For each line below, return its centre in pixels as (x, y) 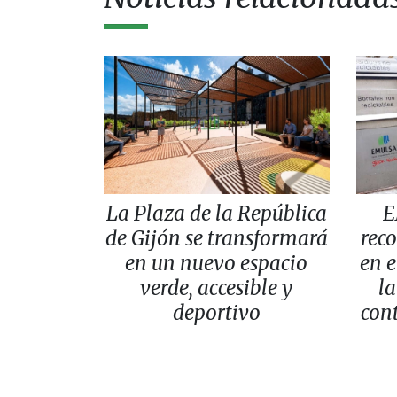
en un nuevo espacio (217, 263)
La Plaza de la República (216, 213)
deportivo (216, 312)
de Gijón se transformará (216, 238)
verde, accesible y (217, 288)
